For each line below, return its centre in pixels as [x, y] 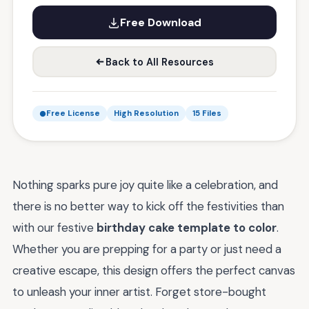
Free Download [161, 22]
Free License [73, 113]
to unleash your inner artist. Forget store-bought [139, 292]
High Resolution [146, 113]
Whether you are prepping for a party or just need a [147, 249]
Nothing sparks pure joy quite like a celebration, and [145, 185]
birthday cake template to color [187, 228]
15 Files [207, 113]
